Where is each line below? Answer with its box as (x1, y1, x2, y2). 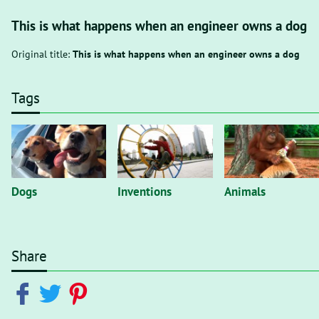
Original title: (11, 48, 73, 61)
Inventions (117, 183, 172, 199)
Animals (224, 183, 266, 199)
